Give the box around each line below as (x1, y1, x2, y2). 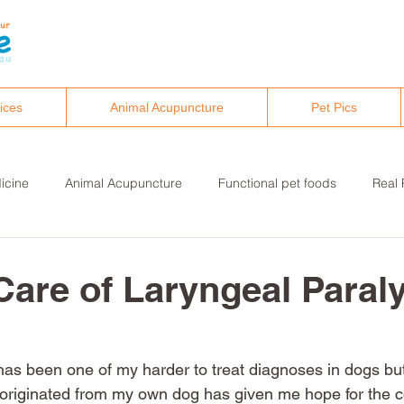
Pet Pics (311, 100, 357, 115)
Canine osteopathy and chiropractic (142, 246, 350, 263)
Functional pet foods (218, 174, 336, 191)
